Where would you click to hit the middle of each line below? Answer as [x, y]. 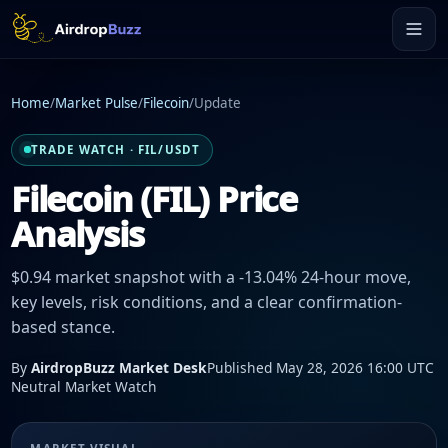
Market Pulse [96, 103]
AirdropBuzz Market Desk [119, 367]
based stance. [63, 327]
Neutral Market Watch [84, 386]
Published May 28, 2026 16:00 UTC [320, 367]
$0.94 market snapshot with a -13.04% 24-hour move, [211, 277]
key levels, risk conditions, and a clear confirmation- [206, 302]
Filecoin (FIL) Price [154, 198]
